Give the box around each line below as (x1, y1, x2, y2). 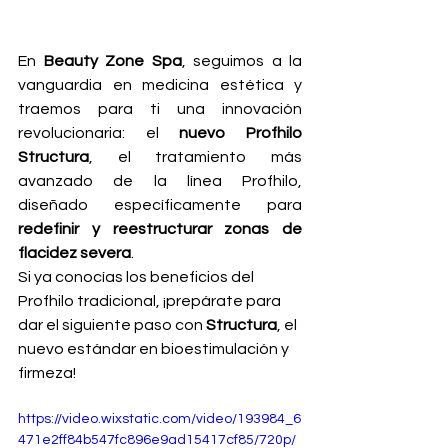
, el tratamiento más (89, 148, 302, 165)
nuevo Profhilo (179, 124, 303, 141)
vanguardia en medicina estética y (18, 76, 302, 93)
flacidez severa (18, 244, 131, 261)
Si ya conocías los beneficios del (18, 268, 257, 285)
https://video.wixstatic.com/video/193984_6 (18, 411, 301, 426)
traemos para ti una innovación (18, 100, 302, 117)
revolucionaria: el (18, 124, 180, 141)
